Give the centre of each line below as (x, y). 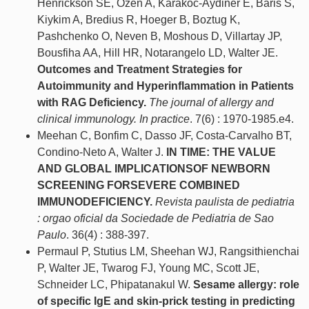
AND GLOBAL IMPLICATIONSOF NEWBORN (154, 169)
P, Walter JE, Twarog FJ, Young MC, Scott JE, (148, 268)
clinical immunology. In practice (113, 119)
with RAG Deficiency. (92, 103)
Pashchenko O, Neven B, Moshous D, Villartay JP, (160, 37)
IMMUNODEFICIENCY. (95, 202)
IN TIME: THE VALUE (221, 152)
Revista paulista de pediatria (225, 202)
